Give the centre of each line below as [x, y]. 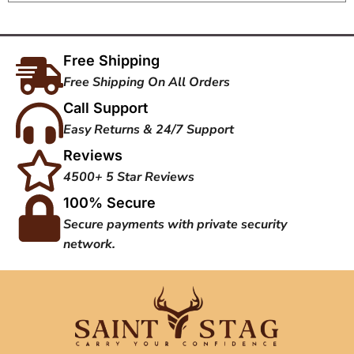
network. [89, 244]
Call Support [105, 107]
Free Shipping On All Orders [147, 82]
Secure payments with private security [175, 224]
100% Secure [109, 202]
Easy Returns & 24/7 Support [149, 129]
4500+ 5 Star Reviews [129, 177]
